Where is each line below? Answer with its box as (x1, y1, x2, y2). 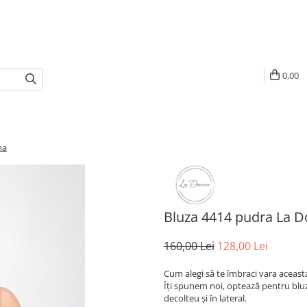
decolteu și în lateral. (164, 291, 247, 304)
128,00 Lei (217, 238, 268, 254)
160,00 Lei (164, 238, 214, 254)
